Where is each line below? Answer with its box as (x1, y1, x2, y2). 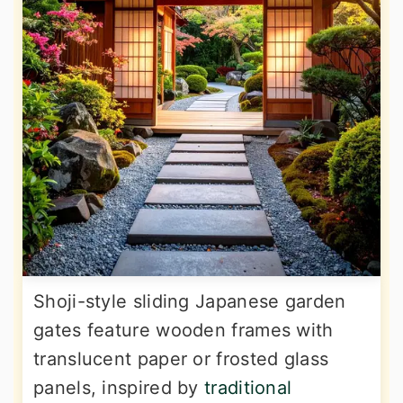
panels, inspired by (33, 376, 205, 399)
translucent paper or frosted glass (33, 347, 329, 370)
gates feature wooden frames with (33, 318, 334, 341)
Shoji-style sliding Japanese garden (33, 290, 346, 312)
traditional (204, 376, 292, 399)
